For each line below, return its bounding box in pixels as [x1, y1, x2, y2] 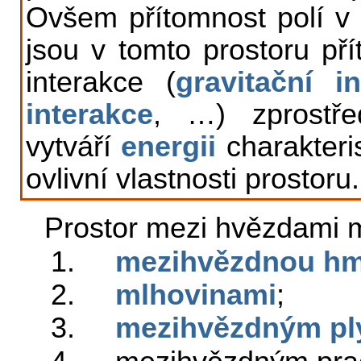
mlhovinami [115, 278, 277, 311]
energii [121, 130, 217, 163]
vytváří [26, 130, 122, 163]
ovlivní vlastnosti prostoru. [26, 162, 359, 195]
